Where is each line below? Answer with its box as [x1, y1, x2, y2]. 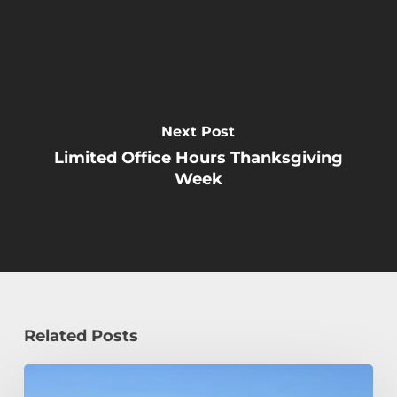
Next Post [161, 123, 236, 140]
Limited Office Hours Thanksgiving [53, 148, 343, 167]
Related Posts [23, 326, 138, 346]
